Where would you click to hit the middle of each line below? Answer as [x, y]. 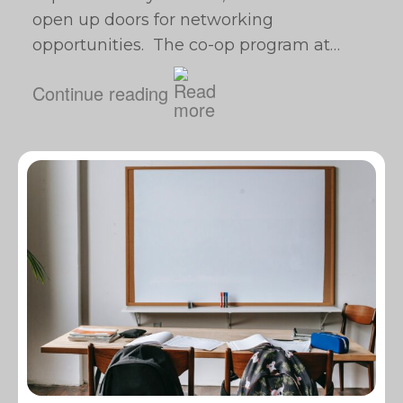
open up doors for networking [153, 20]
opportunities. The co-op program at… [186, 45]
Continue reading [100, 93]
